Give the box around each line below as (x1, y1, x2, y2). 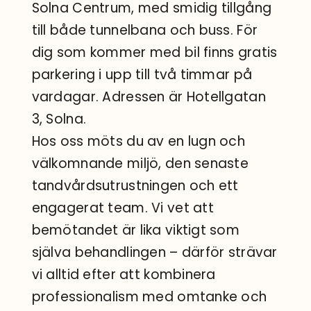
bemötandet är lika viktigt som (31, 221, 240, 240)
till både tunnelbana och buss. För (31, 21, 258, 40)
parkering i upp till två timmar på (31, 65, 253, 85)
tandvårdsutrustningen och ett (31, 176, 239, 196)
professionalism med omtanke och (31, 287, 267, 307)
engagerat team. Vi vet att (31, 199, 214, 218)
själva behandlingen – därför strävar (31, 243, 278, 262)
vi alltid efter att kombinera (31, 265, 216, 285)
